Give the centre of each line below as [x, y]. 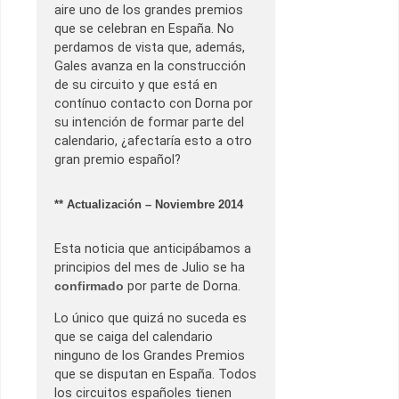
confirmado [91, 286]
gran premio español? [118, 160]
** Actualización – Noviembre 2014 [149, 205]
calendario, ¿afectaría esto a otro [153, 142]
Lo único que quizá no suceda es [151, 318]
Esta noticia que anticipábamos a [153, 249]
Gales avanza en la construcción [150, 67]
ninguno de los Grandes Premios [150, 355]
